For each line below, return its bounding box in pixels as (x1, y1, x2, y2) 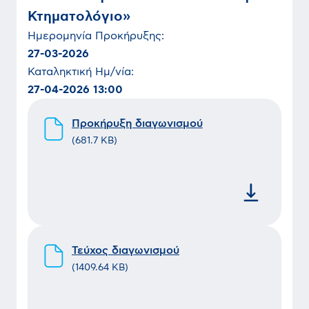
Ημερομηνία (28, 30, 95, 41)
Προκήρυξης (95, 30, 161, 41)
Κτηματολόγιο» (28, 10, 130, 23)
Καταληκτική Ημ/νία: (28, 66, 134, 77)
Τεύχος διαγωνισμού (72, 245, 179, 256)
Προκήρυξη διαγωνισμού (72, 118, 203, 129)
